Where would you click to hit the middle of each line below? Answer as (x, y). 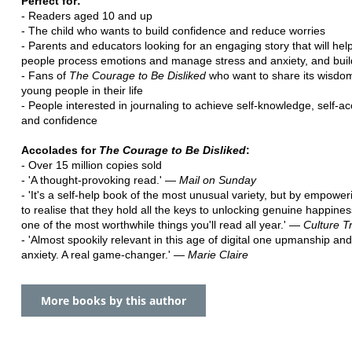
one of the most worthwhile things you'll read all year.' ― (162, 224)
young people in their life (82, 90)
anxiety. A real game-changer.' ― (104, 254)
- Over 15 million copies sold (92, 165)
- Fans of (45, 75)
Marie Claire (218, 254)
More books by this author (114, 300)
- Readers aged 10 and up (87, 15)
